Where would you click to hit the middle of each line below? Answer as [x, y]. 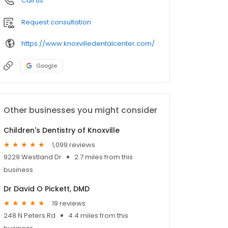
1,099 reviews [74, 145]
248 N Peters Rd [30, 216]
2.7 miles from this [104, 157]
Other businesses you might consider [80, 110]
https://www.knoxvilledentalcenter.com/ [88, 43]
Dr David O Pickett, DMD [47, 189]
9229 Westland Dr [33, 157]
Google [47, 66]
